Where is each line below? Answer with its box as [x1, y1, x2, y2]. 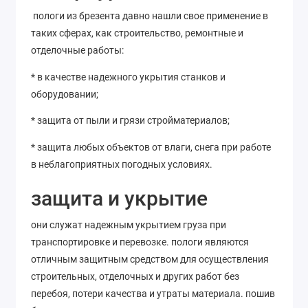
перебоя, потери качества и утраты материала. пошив [31, 287, 275, 299]
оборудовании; [31, 88, 98, 100]
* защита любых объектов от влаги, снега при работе [31, 141, 271, 153]
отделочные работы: [31, 45, 124, 56]
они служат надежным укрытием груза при [31, 219, 226, 230]
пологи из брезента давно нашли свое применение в [31, 10, 268, 22]
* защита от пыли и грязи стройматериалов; [31, 115, 230, 126]
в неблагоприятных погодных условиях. [31, 158, 212, 170]
